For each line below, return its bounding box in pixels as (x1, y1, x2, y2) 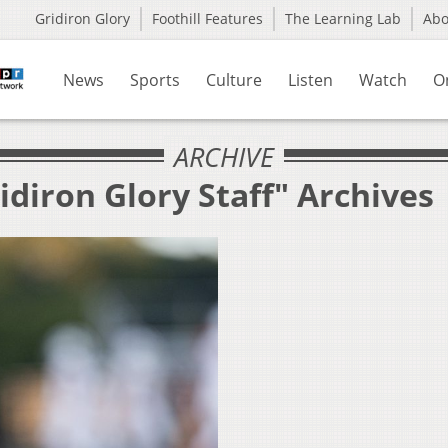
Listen (288, 69, 333, 91)
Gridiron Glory (35, 9, 130, 28)
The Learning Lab (285, 9, 401, 28)
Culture (206, 69, 262, 91)
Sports (130, 69, 180, 91)
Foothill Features (152, 9, 263, 28)
